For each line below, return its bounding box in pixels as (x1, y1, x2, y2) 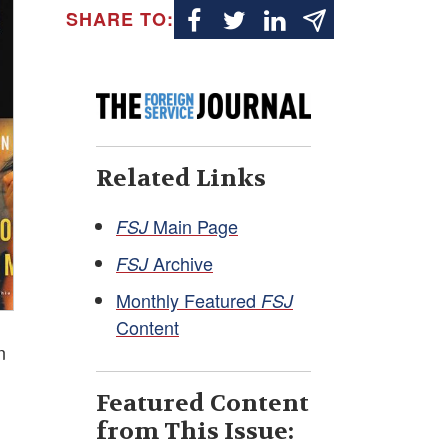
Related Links (96, 162, 266, 194)
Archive (148, 249, 213, 276)
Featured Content (96, 387, 309, 419)
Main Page (148, 212, 238, 239)
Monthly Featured (116, 286, 261, 313)
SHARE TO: (66, 5, 174, 32)
